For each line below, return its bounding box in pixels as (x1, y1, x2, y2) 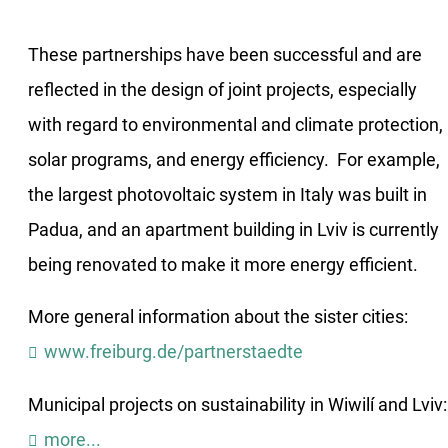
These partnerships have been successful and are (28, 44, 422, 65)
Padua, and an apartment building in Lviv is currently (28, 219, 439, 240)
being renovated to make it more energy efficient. (28, 254, 418, 275)
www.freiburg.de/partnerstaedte (43, 342, 303, 363)
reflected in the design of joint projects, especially (28, 79, 417, 100)
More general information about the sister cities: (28, 307, 408, 328)
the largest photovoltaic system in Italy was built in (28, 184, 427, 205)
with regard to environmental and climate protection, (28, 114, 443, 135)
